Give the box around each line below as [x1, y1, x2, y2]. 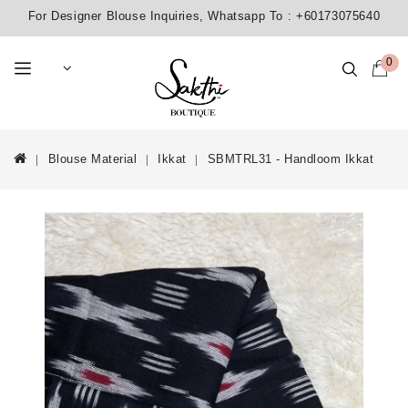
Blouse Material [47, 152, 137, 166]
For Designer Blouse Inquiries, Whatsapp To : [27, 9, 296, 23]
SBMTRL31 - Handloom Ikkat [207, 152, 373, 166]
